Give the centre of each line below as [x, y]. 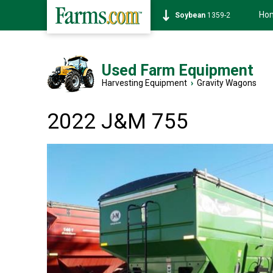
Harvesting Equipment [144, 83]
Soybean [190, 15]
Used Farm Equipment [178, 70]
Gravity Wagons [227, 83]
